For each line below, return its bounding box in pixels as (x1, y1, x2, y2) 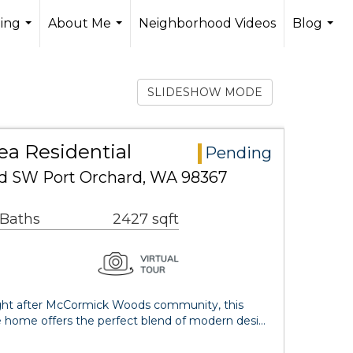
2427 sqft (113, 210, 179, 228)
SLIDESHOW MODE (147, 85, 262, 99)
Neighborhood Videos (139, 16, 276, 31)
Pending (205, 143, 272, 162)
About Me (48, 16, 111, 31)
